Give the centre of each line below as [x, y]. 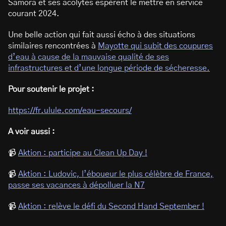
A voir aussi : [32, 132]
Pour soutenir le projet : [51, 89]
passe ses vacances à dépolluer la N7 [76, 185]
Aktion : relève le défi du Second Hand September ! [111, 206]
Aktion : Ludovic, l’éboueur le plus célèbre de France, [116, 174]
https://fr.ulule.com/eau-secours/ [70, 110]
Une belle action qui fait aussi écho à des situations [102, 35]
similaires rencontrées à [53, 46]
